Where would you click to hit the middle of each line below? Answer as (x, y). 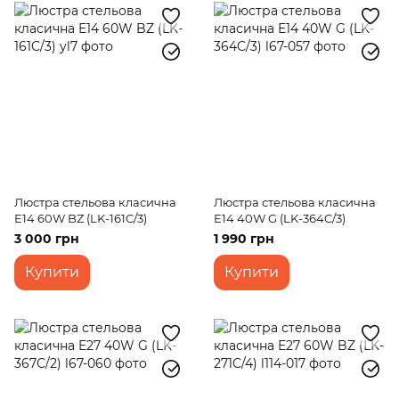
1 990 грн (244, 239)
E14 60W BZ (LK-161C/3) (81, 218)
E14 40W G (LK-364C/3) (280, 218)
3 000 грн (47, 239)
